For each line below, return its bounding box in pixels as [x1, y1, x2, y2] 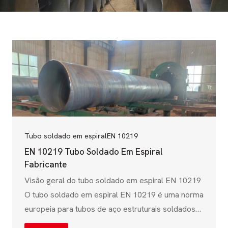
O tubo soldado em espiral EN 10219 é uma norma [24, 189, 204, 200]
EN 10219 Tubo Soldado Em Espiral [24, 146, 163, 157]
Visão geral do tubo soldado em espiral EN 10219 [24, 175, 201, 186]
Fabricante [24, 159, 67, 170]
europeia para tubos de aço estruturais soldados [24, 204, 195, 214]
